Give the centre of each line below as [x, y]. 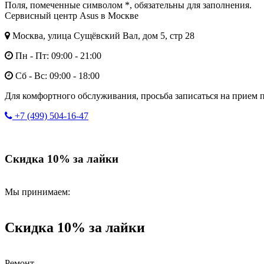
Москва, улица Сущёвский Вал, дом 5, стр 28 [102, 35]
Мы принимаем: [37, 192]
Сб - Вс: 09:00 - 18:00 [56, 75]
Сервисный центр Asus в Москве [72, 15]
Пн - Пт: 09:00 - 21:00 [57, 55]
